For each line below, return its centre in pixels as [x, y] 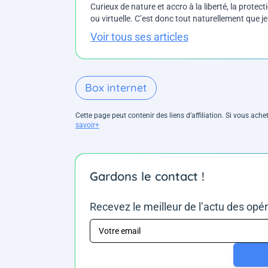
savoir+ [87, 125]
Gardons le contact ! [147, 176]
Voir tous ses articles [139, 36]
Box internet [116, 87]
